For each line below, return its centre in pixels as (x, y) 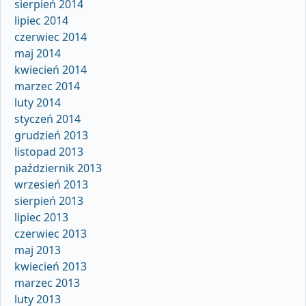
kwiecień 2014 (51, 70)
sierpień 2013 (49, 201)
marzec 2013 (47, 283)
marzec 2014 (47, 86)
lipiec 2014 (41, 21)
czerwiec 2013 (51, 234)
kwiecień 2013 (51, 267)
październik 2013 (58, 168)
